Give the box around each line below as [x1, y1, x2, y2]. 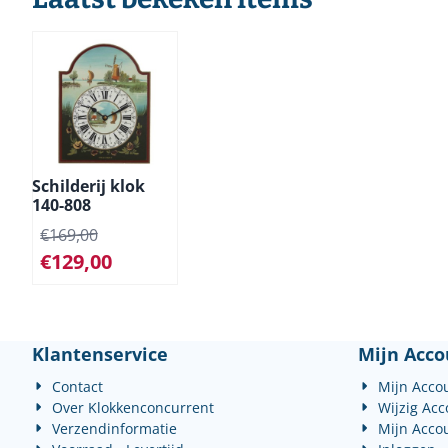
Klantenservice [32, 342, 168, 366]
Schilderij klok [32, 175, 145, 197]
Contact [52, 377, 104, 396]
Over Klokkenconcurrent [52, 398, 215, 417]
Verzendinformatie [52, 419, 178, 438]
